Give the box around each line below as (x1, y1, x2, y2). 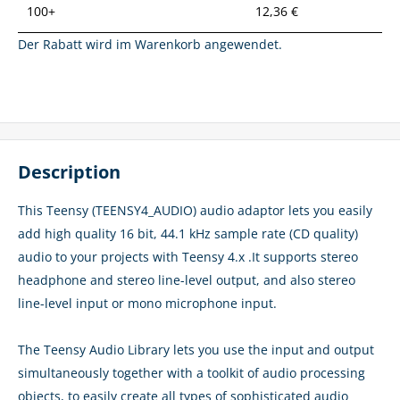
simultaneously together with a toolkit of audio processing (18, 363, 365, 381)
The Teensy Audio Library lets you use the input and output (18, 340, 374, 358)
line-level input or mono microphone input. (18, 294, 277, 312)
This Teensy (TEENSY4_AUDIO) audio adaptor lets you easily (18, 201, 372, 219)
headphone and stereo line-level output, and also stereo (18, 271, 355, 288)
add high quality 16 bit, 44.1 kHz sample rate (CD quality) (18, 224, 358, 242)
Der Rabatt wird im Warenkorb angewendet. (18, 35, 282, 53)
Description (18, 159, 121, 184)
